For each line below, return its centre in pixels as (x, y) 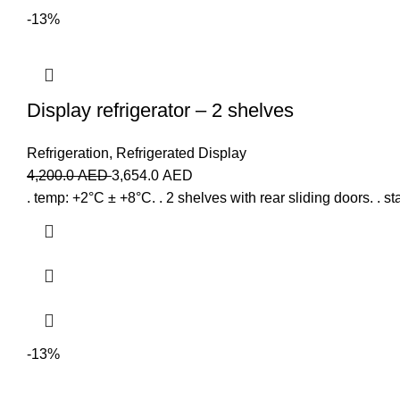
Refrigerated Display (181, 154)
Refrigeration (68, 154)
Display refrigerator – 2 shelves (160, 111)
